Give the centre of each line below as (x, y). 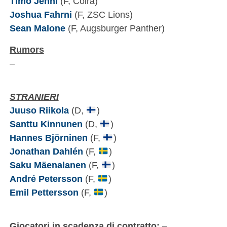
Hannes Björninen (48, 138)
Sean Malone (37, 28)
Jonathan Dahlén (46, 152)
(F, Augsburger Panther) (115, 28)
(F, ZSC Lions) (102, 15)
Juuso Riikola (39, 110)
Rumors (27, 50)
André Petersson (46, 179)
